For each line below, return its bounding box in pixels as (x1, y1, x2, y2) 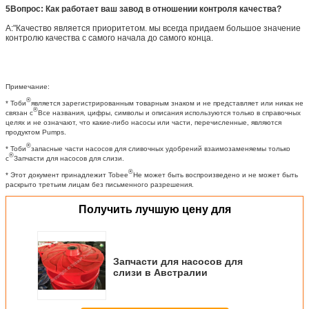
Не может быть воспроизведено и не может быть (133, 170, 298, 179)
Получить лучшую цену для (78, 203, 231, 215)
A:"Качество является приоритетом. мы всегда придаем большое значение (6, 23, 301, 33)
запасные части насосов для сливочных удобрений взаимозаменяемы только (31, 144, 290, 152)
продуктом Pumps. (6, 128, 66, 136)
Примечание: (6, 82, 50, 90)
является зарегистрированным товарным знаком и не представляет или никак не (31, 99, 303, 107)
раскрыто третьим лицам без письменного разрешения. (6, 180, 194, 188)
